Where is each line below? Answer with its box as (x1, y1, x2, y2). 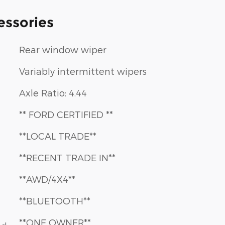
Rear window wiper (19, 44, 106, 55)
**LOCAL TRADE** (19, 130, 96, 141)
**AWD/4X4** (19, 173, 75, 184)
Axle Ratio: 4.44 (19, 87, 87, 98)
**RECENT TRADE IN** (19, 152, 116, 163)
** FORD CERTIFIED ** (19, 108, 113, 120)
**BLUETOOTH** (19, 195, 90, 206)
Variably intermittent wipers (19, 65, 147, 76)
